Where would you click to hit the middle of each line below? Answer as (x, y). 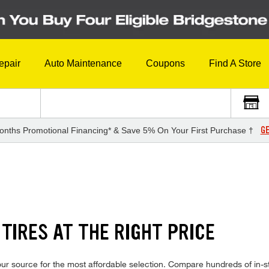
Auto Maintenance (83, 64)
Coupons (165, 64)
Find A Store (235, 64)
